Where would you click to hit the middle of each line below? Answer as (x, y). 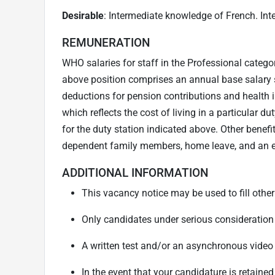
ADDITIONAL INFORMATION (135, 172)
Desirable (83, 15)
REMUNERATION (106, 42)
